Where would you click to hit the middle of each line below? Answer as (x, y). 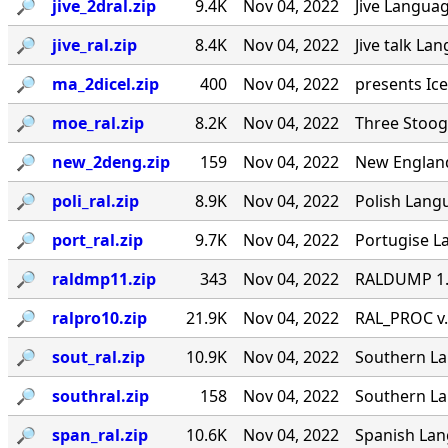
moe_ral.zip (98, 123)
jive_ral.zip (94, 45)
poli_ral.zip (95, 201)
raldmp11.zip (104, 279)
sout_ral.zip (98, 357)
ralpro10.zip (99, 318)
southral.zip (100, 396)
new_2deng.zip (111, 162)
